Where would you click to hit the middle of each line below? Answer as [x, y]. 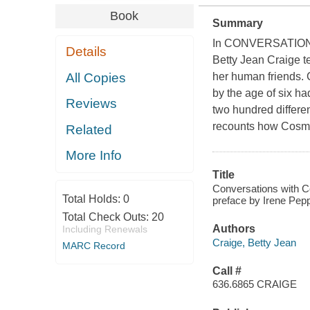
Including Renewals [104, 229]
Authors [234, 229]
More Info [94, 156]
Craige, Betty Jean [254, 242]
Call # [227, 271]
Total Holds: [92, 199]
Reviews [92, 104]
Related [89, 129]
